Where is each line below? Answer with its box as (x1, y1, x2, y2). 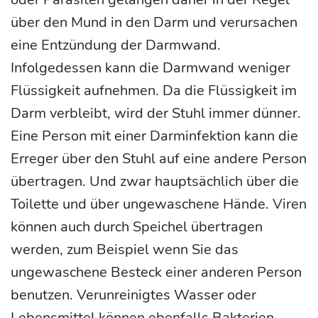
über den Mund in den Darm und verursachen (11, 12, 297, 32)
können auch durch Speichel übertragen (11, 216, 263, 236)
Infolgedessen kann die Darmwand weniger (11, 57, 290, 77)
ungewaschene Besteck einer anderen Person (11, 262, 302, 282)
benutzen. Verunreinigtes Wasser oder (11, 285, 256, 305)
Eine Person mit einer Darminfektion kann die (11, 126, 298, 146)
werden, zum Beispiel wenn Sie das (11, 239, 238, 259)
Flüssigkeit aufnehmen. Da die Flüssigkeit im (11, 80, 297, 100)
